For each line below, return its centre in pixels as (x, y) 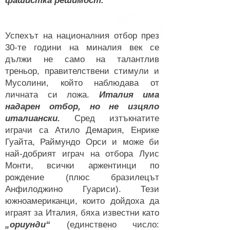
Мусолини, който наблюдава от (82, 83)
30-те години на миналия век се (82, 47)
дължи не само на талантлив (82, 59)
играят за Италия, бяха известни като (82, 213)
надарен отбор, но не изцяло (82, 107)
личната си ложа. (52, 95)
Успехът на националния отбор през (82, 36)
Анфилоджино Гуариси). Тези (82, 189)
